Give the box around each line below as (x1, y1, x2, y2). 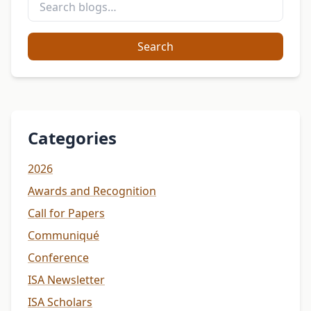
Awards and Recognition (28, 183, 156, 199)
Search (137, 39, 174, 55)
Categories (28, 126, 117, 150)
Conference (28, 250, 89, 266)
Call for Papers (28, 205, 105, 221)
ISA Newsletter (28, 272, 105, 288)
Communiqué (28, 228, 99, 244)
